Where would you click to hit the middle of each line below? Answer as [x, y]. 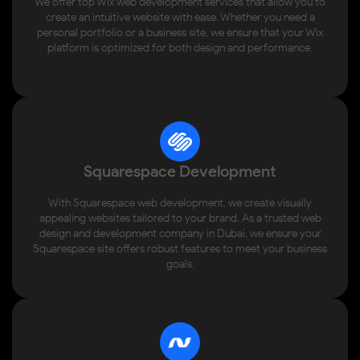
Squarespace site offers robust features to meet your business [180, 249]
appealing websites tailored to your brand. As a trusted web [180, 219]
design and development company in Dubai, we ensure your [180, 234]
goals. [180, 264]
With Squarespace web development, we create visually [180, 203]
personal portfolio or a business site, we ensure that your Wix [180, 33]
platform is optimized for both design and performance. [180, 48]
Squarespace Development [180, 172]
